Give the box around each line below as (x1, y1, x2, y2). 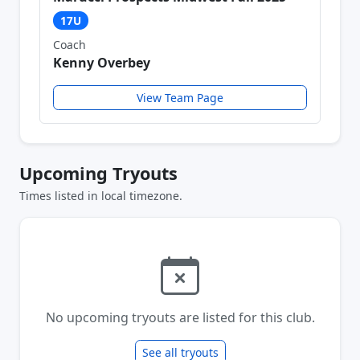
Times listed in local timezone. (19, 187, 182, 203)
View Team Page (137, 89, 223, 105)
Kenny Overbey (53, 53, 150, 72)
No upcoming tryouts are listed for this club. (45, 308, 315, 326)
